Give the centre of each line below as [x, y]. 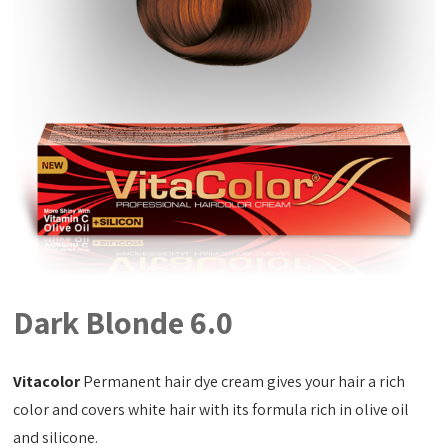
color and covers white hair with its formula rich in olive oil [211, 410]
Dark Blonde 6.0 [123, 322]
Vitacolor [47, 382]
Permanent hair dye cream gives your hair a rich [243, 382]
